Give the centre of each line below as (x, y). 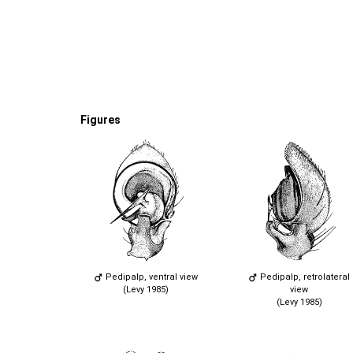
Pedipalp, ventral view (150, 277)
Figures (100, 120)
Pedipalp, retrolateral (304, 277)
